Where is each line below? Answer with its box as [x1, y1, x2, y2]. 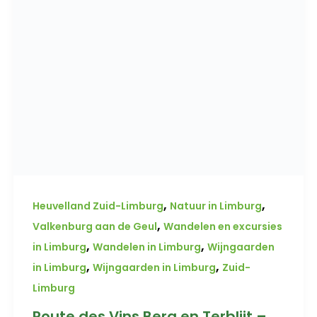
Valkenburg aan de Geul [32, 219, 157, 234]
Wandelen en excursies [163, 219, 282, 234]
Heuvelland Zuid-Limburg [32, 198, 163, 213]
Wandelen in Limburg [92, 239, 201, 254]
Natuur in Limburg [169, 198, 262, 213]
